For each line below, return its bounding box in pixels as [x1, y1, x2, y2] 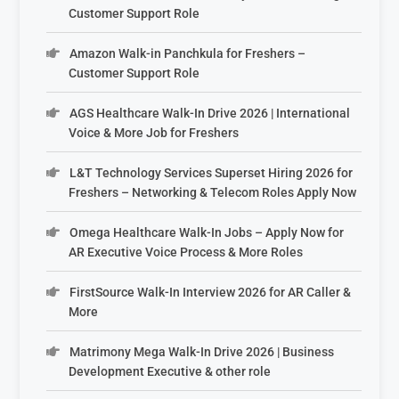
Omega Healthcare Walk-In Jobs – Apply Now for [69, 224, 344, 240]
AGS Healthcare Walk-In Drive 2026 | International [69, 105, 350, 120]
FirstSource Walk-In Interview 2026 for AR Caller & [69, 284, 351, 299]
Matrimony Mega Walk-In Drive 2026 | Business [69, 344, 334, 359]
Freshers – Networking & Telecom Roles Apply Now [69, 184, 357, 199]
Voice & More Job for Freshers [69, 125, 240, 140]
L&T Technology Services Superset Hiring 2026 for [69, 165, 353, 180]
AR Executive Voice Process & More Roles [69, 244, 304, 259]
